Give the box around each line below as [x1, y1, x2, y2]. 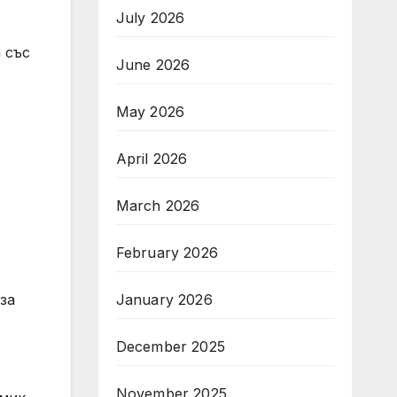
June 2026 [115, 56, 191, 74]
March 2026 [115, 197, 200, 214]
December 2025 [115, 338, 226, 355]
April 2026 [115, 150, 188, 167]
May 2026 [115, 103, 185, 121]
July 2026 [115, 9, 185, 27]
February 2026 [115, 244, 219, 261]
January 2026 [115, 291, 213, 308]
